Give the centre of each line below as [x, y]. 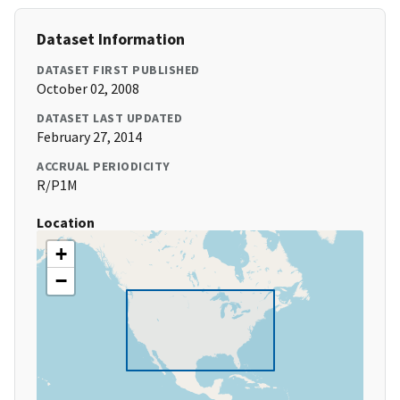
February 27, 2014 [89, 137]
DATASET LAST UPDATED [109, 118]
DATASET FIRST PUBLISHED [118, 70]
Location [66, 223]
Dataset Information [111, 39]
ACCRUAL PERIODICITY [104, 167]
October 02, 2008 [88, 89]
